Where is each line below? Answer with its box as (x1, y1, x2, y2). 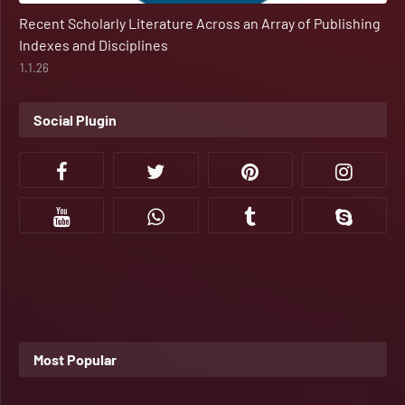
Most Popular (33, 350, 117, 368)
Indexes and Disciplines (19, 35, 168, 53)
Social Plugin (33, 110, 117, 128)
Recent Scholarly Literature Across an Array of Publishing (19, 14, 381, 32)
